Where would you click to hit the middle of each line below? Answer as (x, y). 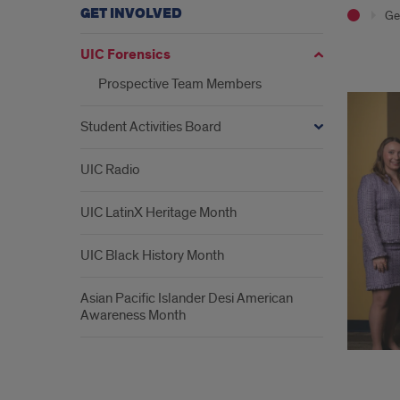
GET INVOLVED (131, 14)
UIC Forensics (125, 55)
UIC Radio (110, 170)
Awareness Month (133, 315)
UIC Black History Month (152, 255)
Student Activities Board (151, 127)
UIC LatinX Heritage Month (158, 212)
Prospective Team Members (180, 84)
